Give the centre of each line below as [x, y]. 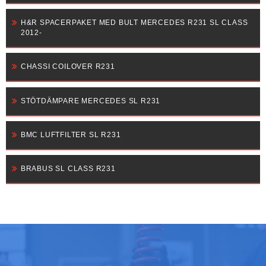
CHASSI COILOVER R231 [68, 67]
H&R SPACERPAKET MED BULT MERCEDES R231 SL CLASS [134, 23]
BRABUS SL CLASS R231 [68, 168]
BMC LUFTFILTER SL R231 [71, 134]
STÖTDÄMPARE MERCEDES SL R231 [91, 101]
